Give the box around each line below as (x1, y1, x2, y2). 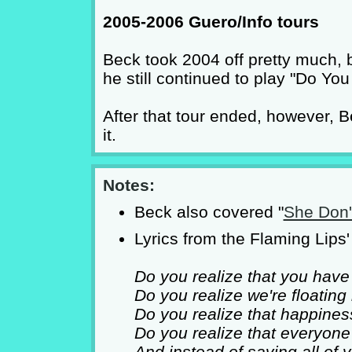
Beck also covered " (134, 203, 284, 221)
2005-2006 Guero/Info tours (102, 13, 319, 31)
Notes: (102, 176, 155, 194)
